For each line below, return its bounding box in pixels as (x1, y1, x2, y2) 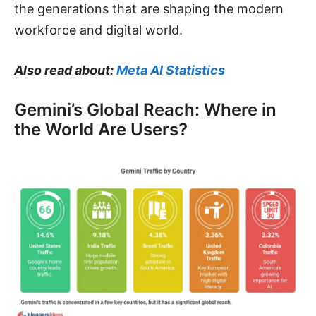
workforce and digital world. (14, 22, 183, 37)
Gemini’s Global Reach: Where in (14, 99, 276, 120)
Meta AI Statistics (116, 62, 225, 78)
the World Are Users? (14, 119, 188, 140)
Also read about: (14, 62, 116, 78)
